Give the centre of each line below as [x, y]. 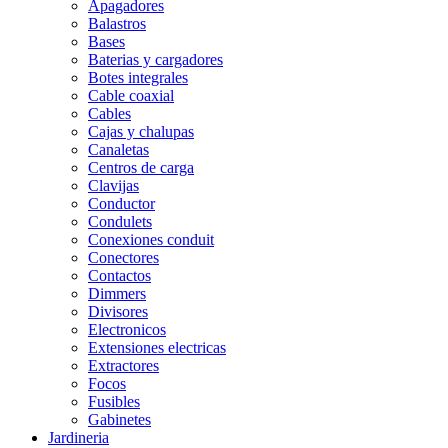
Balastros [117, 23]
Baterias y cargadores [155, 59]
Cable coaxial [131, 95]
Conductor [121, 203]
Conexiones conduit [151, 239]
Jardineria [78, 437]
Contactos [119, 275]
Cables [109, 113]
